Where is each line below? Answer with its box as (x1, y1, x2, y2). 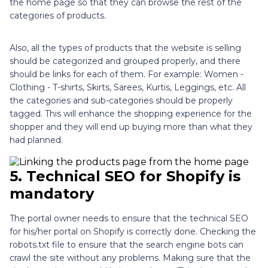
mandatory (10, 184, 94, 202)
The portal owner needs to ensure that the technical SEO (10, 212, 248, 224)
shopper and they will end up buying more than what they (10, 121, 252, 132)
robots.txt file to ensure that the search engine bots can (10, 239, 243, 250)
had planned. (10, 134, 63, 145)
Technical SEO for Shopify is (26, 167, 240, 185)
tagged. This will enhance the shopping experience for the (10, 108, 252, 119)
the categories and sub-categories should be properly (10, 95, 233, 106)
